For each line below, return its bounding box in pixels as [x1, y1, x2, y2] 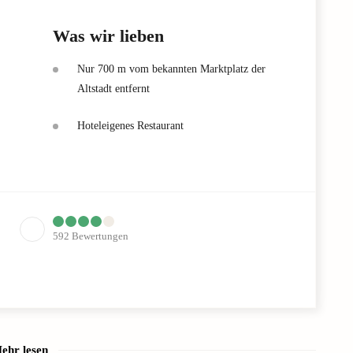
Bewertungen [72, 230, 128, 243]
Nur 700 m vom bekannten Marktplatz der [77, 63, 266, 76]
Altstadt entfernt [77, 83, 150, 95]
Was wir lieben [53, 26, 164, 46]
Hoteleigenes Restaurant [77, 120, 184, 132]
